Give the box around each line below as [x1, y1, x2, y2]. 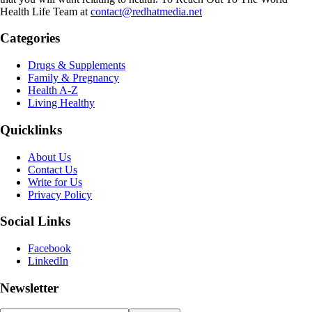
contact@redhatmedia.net [91, 5, 202, 17]
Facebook [28, 242, 71, 255]
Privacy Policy [28, 188, 92, 201]
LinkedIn [28, 255, 68, 267]
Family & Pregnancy [28, 72, 119, 84]
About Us [28, 150, 71, 163]
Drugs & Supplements [28, 59, 125, 72]
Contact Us [28, 163, 77, 175]
